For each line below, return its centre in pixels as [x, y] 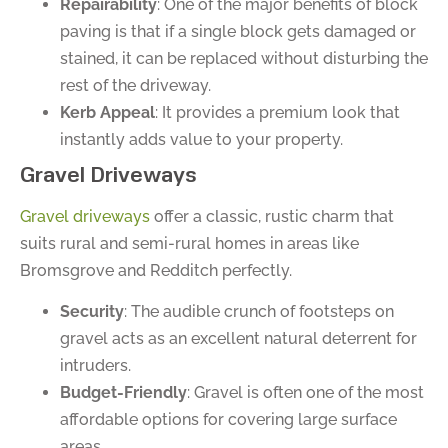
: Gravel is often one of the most [305, 393]
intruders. [95, 366]
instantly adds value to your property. [201, 139]
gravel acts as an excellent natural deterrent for [238, 339]
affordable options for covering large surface [228, 420]
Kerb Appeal [107, 112]
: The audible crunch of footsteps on [259, 312]
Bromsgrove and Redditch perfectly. [156, 270]
